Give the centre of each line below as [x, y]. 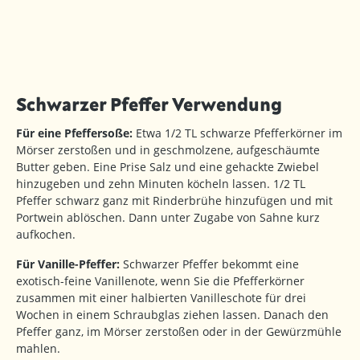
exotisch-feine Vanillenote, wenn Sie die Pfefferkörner [160, 281]
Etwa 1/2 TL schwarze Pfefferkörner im [237, 133]
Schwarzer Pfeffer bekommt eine [209, 264]
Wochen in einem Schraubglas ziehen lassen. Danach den [172, 315]
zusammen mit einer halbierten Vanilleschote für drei [161, 298]
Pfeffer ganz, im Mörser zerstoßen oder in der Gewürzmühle [179, 332]
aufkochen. [46, 235]
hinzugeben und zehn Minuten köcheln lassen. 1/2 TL [161, 184]
